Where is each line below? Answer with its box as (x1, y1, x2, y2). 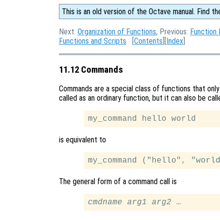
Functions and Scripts (59, 36, 126, 46)
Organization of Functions (78, 27, 156, 36)
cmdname (88, 198, 123, 207)
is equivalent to (59, 135, 106, 145)
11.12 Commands (59, 64, 123, 75)
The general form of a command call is (59, 177, 177, 187)
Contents (134, 36, 163, 46)
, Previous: (156, 27, 190, 36)
